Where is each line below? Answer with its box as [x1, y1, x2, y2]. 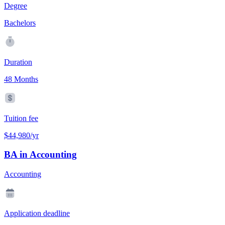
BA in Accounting [4, 149, 77, 160]
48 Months [4, 74, 38, 83]
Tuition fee [4, 114, 38, 123]
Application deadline [4, 209, 70, 217]
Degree [4, 1, 27, 10]
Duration [4, 57, 32, 66]
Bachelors [4, 18, 36, 27]
